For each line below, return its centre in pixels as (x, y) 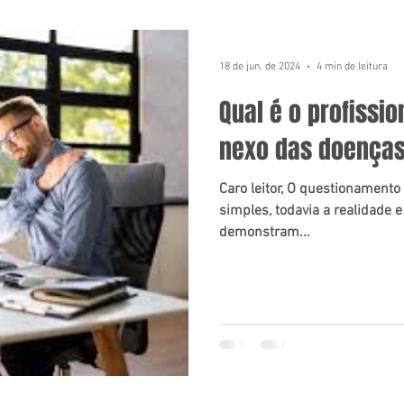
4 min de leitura (352, 67)
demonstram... (265, 233)
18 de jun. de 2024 (260, 67)
